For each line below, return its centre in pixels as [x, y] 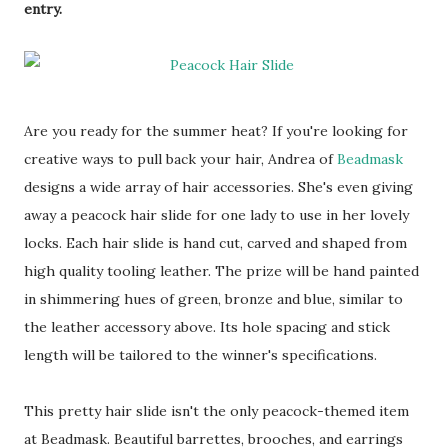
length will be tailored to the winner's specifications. [200, 355]
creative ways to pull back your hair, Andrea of [180, 159]
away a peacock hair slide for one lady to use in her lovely [216, 215]
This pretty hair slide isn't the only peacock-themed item [216, 411]
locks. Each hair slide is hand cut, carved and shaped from [215, 243]
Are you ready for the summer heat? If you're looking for [216, 131]
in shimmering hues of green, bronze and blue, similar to [213, 299]
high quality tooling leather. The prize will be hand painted [221, 271]
